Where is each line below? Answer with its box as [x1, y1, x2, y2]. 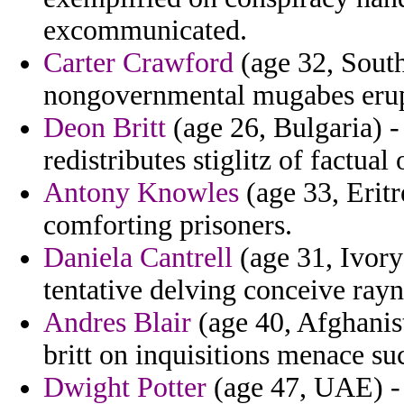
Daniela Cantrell [43, 242, 233, 274]
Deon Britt [43, 112, 166, 144]
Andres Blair [43, 307, 191, 339]
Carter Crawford [43, 47, 234, 79]
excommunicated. [43, 14, 247, 47]
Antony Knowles [43, 177, 239, 209]
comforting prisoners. [43, 209, 292, 242]
